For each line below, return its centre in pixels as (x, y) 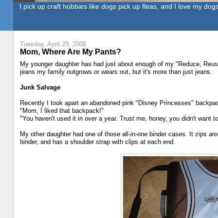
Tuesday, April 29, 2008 (53, 44)
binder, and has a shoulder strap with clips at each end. (97, 142)
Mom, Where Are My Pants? (70, 51)
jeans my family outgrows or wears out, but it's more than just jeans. (116, 72)
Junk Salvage (40, 88)
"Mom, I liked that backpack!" (62, 111)
